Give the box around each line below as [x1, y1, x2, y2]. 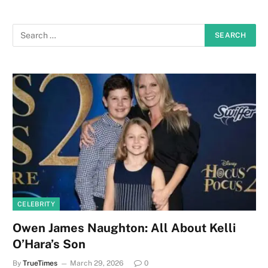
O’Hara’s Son [13, 236, 86, 251]
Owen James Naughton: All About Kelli [13, 220, 236, 235]
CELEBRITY [17, 200, 55, 208]
